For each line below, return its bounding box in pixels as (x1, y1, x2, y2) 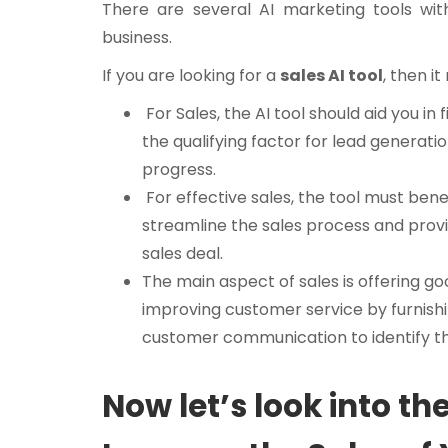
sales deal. (142, 242, 227, 266)
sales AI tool (280, 64, 383, 88)
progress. (142, 158, 216, 182)
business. (102, 26, 172, 50)
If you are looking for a (102, 64, 280, 88)
